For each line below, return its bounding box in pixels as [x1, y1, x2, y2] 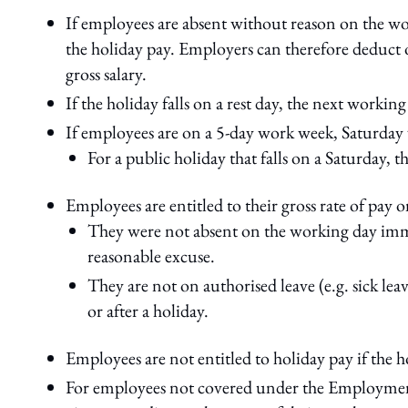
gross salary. [66, 62, 150, 86]
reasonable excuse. [87, 244, 215, 268]
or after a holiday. [87, 299, 209, 322]
